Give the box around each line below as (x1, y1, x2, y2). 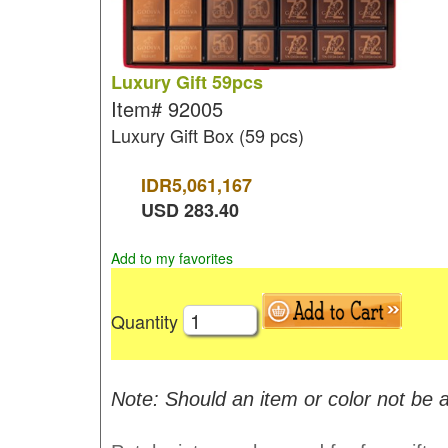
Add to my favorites (110, 248, 233, 268)
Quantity (110, 307, 183, 334)
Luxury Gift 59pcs (110, 69, 263, 95)
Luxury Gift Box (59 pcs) (110, 122, 304, 148)
